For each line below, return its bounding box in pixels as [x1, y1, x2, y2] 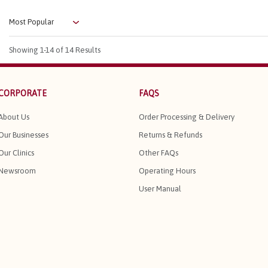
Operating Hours [139, 166, 196, 176]
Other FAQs [139, 148, 178, 158]
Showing [9, 45, 40, 55]
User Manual [139, 184, 181, 194]
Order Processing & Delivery [139, 112, 234, 122]
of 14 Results [54, 45, 100, 55]
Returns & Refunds [139, 130, 202, 140]
